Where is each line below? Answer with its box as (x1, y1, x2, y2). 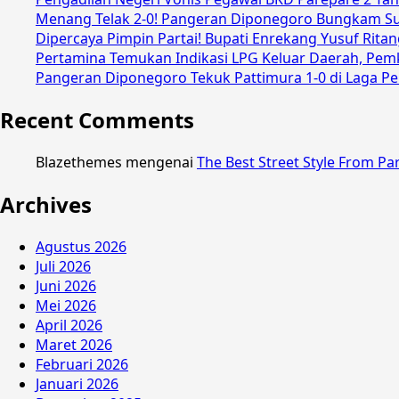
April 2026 (36, 314, 102, 335)
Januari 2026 (36, 373, 118, 394)
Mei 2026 (36, 295, 96, 315)
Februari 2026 (36, 354, 128, 374)
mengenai (122, 151, 197, 172)
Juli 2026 (36, 256, 91, 276)
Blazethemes (36, 151, 122, 172)
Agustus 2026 (36, 236, 126, 256)
